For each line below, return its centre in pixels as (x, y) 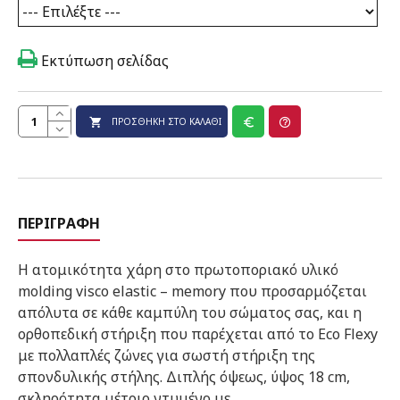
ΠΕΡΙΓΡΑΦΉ (59, 223)
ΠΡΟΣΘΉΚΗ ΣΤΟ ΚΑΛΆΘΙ (167, 121)
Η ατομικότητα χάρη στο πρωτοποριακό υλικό (178, 270)
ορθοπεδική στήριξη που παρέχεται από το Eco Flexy (198, 334)
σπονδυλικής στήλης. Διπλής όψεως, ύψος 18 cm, (184, 377)
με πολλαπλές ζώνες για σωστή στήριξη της (167, 355)
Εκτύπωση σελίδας (103, 61)
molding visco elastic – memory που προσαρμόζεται (192, 291)
